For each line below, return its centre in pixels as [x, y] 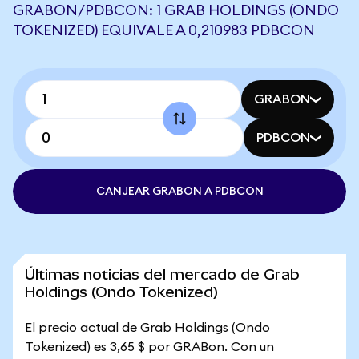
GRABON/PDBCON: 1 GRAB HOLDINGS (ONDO [176, 10]
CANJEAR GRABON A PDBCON [179, 192]
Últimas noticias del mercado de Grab [162, 274]
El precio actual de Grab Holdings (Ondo [147, 328]
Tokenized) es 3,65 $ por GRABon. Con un [149, 347]
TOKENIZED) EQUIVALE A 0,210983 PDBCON [164, 30]
